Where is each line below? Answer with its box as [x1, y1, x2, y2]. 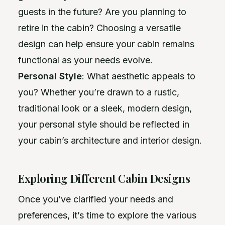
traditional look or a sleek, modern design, [18, 103, 192, 114]
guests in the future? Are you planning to [18, 7, 186, 17]
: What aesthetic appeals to [82, 71, 195, 81]
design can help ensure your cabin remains [18, 39, 194, 49]
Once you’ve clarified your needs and [18, 194, 173, 204]
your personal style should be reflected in [18, 119, 189, 130]
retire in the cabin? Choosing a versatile [18, 23, 181, 33]
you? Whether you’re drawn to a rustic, [18, 87, 179, 97]
